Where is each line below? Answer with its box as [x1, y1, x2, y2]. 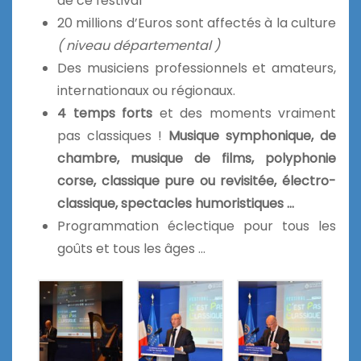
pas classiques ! [57, 127, 168, 146]
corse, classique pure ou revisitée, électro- [57, 172, 336, 191]
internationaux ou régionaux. [57, 81, 235, 101]
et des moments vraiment [152, 104, 336, 123]
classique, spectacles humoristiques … [57, 194, 294, 214]
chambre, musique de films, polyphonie [57, 149, 336, 168]
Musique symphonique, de [168, 127, 336, 146]
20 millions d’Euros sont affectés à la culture [57, 14, 336, 33]
